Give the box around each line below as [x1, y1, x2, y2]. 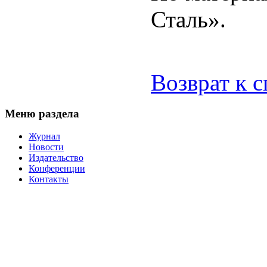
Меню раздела [5, 107, 79, 120]
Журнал [29, 131, 60, 142]
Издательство [29, 153, 83, 163]
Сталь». [151, 6, 226, 32]
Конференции [29, 163, 85, 174]
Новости [29, 142, 64, 153]
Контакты [29, 174, 69, 185]
